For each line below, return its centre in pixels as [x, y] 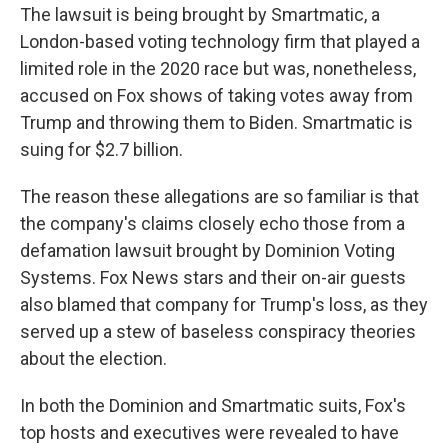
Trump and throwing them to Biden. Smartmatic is [216, 122]
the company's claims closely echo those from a [212, 223]
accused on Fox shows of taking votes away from [216, 95]
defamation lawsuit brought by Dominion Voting [207, 250]
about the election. [93, 358]
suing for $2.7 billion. [101, 149]
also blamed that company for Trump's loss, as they [224, 304]
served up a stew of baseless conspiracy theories [218, 331]
